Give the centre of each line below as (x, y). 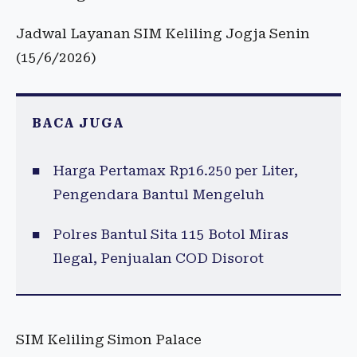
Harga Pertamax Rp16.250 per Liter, (175, 171)
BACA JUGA (78, 124)
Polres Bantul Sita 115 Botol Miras (170, 235)
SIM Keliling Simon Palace (109, 340)
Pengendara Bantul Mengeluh (158, 195)
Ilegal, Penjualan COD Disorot (158, 259)
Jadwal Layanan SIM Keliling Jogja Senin (163, 34)
